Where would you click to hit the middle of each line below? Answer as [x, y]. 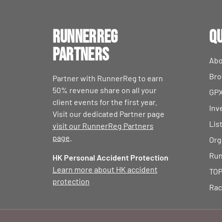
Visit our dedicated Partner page [108, 114]
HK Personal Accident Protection [110, 157]
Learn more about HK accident [105, 169]
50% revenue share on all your [104, 90]
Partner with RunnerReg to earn [108, 78]
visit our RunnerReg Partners [103, 126]
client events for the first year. [105, 102]
